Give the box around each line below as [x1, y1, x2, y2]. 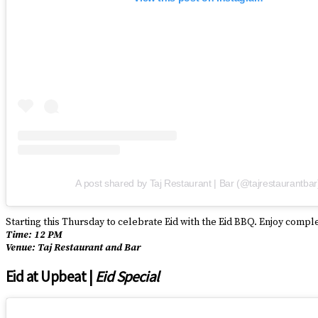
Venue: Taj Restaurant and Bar [6, 241, 141, 255]
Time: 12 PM [6, 229, 62, 242]
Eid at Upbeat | [6, 266, 95, 286]
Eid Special [94, 266, 159, 286]
